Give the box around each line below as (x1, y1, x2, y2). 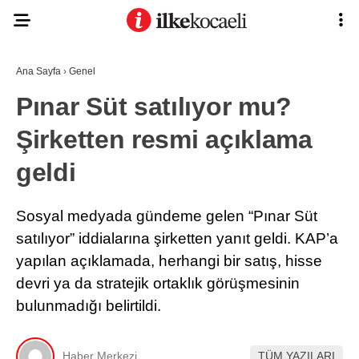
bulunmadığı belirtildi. (16, 297, 161, 314)
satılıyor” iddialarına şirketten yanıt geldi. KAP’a (16, 230, 338, 247)
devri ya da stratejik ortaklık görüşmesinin (16, 275, 300, 292)
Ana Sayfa (16, 66, 61, 77)
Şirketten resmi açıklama (16, 125, 313, 154)
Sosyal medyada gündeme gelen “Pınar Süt (16, 208, 317, 224)
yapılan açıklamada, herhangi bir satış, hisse (16, 252, 322, 269)
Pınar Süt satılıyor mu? (16, 92, 292, 121)
